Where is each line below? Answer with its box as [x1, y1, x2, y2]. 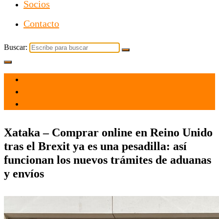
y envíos [4, 167, 44, 180]
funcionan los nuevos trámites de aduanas [4, 153, 211, 166]
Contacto [23, 18, 59, 29]
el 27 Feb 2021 [23, 76, 69, 84]
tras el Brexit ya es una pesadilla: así [4, 139, 187, 153]
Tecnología [23, 100, 57, 108]
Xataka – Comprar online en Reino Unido [4, 126, 213, 139]
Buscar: [4, 43, 27, 51]
